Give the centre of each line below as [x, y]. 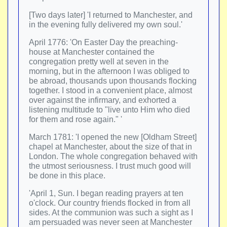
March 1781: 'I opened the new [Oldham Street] [113, 137]
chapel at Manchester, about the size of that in [110, 147]
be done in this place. [67, 176]
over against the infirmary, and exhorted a [103, 100]
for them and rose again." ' [75, 119]
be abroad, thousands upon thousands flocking [113, 81]
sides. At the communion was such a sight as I [111, 213]
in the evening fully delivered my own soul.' [106, 25]
